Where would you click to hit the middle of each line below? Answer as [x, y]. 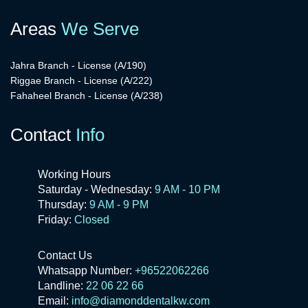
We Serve [100, 29]
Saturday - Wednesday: [95, 190]
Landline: [60, 286]
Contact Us [65, 256]
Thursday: [62, 205]
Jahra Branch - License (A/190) [78, 66]
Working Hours [74, 175]
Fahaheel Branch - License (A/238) [87, 96]
